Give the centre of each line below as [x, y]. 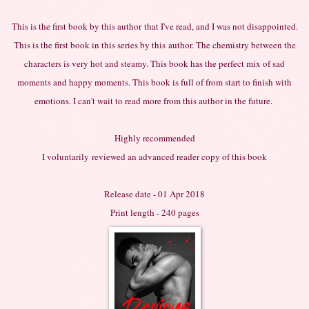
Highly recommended [154, 138]
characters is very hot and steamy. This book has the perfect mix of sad [154, 63]
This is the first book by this [64, 26]
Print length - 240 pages [154, 212]
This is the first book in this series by [82, 44]
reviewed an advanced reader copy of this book [178, 156]
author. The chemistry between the [230, 44]
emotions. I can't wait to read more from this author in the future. [154, 100]
